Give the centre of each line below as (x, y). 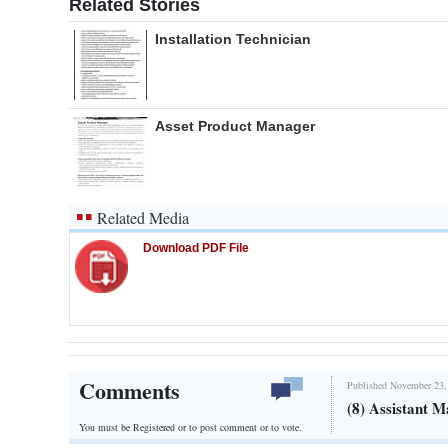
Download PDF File (196, 248)
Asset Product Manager (235, 126)
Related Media (143, 218)
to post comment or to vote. (245, 426)
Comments (129, 391)
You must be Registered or (134, 426)
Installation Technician (233, 39)
